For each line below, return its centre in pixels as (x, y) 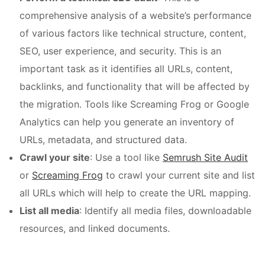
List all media (49, 211)
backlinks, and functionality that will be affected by (135, 87)
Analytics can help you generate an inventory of (127, 122)
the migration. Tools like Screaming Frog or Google (134, 104)
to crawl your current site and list (179, 175)
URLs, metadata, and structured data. (103, 140)
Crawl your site (55, 158)
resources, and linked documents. (95, 229)
